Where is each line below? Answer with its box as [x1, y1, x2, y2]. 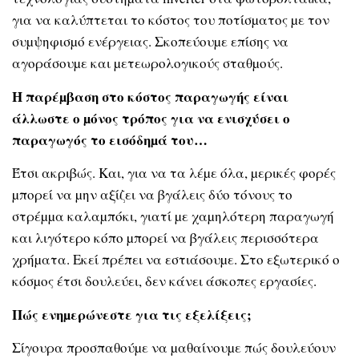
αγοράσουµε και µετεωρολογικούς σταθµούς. [12, 54, 283, 73]
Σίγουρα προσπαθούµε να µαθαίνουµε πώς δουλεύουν [12, 338, 336, 357]
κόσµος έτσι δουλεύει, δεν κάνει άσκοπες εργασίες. [12, 272, 317, 291]
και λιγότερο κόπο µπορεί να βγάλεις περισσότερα [12, 228, 319, 248]
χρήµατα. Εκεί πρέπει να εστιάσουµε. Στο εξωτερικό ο [12, 250, 340, 269]
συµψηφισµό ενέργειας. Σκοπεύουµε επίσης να [12, 32, 288, 51]
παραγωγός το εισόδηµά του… [12, 129, 212, 150]
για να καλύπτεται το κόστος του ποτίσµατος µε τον [12, 10, 329, 30]
